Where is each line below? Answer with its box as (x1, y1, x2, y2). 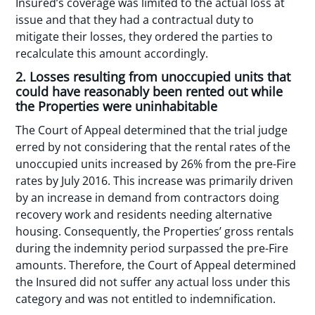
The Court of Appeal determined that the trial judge (15, 122, 288, 138)
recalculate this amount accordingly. (15, 46, 209, 62)
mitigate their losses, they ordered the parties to (15, 29, 274, 45)
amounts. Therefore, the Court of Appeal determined (15, 257, 297, 273)
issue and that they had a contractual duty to (15, 12, 255, 28)
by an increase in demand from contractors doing (15, 189, 280, 205)
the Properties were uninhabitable (15, 97, 218, 115)
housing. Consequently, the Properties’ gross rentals (15, 223, 295, 239)
